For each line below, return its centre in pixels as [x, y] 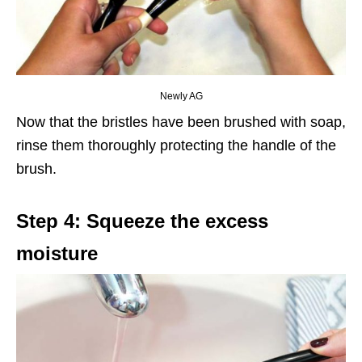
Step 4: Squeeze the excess [142, 221]
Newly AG [181, 96]
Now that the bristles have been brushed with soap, [181, 122]
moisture [57, 253]
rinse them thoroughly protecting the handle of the [176, 145]
